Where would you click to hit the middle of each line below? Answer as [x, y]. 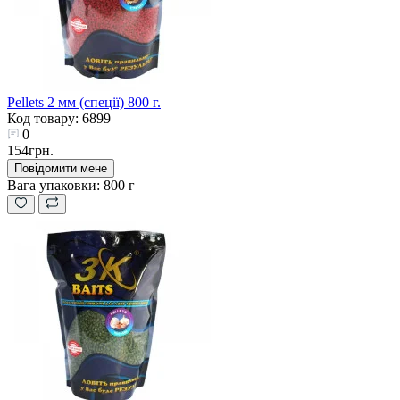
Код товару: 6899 [59, 118]
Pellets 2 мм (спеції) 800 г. [84, 102]
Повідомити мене [61, 168]
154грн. [30, 150]
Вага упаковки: [54, 185]
